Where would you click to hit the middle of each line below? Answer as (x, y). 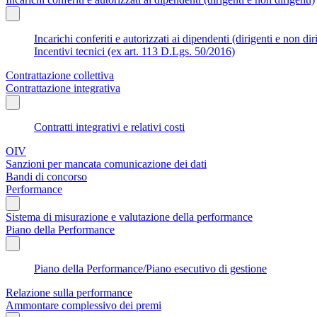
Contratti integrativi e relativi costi (109, 127)
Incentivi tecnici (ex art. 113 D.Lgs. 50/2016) (134, 51)
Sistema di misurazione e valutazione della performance (129, 217)
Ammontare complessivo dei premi (83, 305)
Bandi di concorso (46, 176)
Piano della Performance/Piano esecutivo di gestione (150, 268)
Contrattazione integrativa (63, 88)
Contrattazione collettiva (60, 75)
